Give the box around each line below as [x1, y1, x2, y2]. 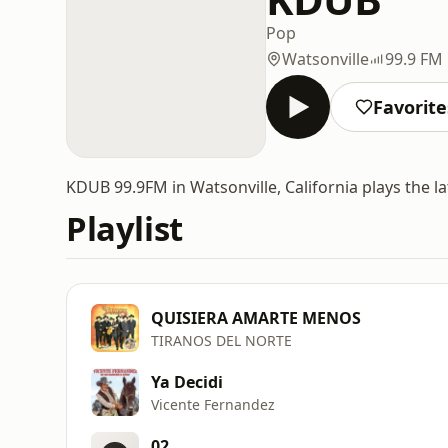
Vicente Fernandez [151, 394, 275, 414]
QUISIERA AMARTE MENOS [151, 306, 361, 329]
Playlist [66, 206, 183, 251]
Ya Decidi [151, 370, 223, 393]
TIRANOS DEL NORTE [151, 330, 292, 350]
